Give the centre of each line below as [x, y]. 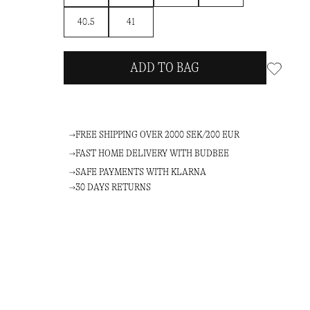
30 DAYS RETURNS [113, 187]
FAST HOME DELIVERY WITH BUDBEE [152, 153]
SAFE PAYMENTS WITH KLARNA [140, 172]
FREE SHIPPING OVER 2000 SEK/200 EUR [157, 134]
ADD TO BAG [165, 67]
